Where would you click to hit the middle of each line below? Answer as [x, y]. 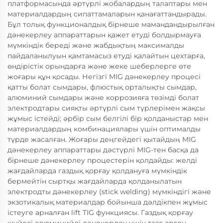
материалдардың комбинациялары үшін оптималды [104, 129]
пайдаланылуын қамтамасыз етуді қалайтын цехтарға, [106, 56]
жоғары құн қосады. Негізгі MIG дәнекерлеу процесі [104, 77]
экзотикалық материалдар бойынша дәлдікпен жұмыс [108, 202]
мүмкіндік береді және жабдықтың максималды [96, 46]
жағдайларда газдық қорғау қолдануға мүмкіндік [97, 171]
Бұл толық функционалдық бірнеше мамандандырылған [111, 25]
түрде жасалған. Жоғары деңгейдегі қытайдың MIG [102, 140]
